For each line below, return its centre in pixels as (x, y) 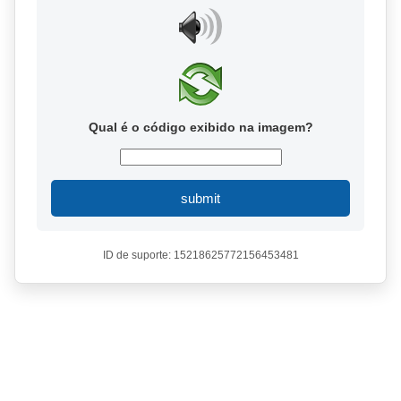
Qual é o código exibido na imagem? (200, 127)
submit (200, 198)
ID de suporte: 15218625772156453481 (200, 255)
